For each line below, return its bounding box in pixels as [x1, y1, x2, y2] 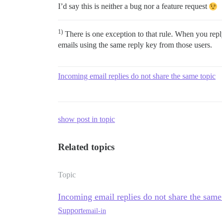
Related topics [58, 142, 114, 152]
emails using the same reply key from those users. [58, 41, 212, 49]
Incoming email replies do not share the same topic [58, 72, 216, 80]
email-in [83, 207, 106, 215]
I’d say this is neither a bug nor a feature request [58, 2, 209, 10]
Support [58, 206, 83, 215]
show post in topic [58, 115, 115, 123]
